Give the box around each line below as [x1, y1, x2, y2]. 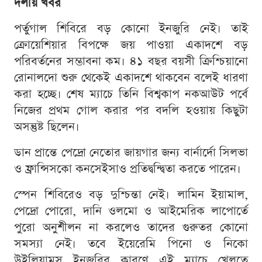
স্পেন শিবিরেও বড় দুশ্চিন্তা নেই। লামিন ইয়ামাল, [14, 186, 248, 203]
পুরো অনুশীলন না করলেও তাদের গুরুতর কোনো [14, 219, 248, 236]
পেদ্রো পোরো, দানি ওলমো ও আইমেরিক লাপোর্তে [14, 202, 248, 219]
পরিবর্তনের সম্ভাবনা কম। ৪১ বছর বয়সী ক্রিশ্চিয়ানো [14, 53, 248, 70]
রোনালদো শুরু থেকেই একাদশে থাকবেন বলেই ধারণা [14, 69, 248, 86]
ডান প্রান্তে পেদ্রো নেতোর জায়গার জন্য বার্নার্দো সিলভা [14, 144, 248, 161]
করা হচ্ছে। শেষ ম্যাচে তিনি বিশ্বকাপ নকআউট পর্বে [14, 85, 248, 102]
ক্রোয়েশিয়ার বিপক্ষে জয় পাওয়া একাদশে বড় [14, 36, 248, 53]
